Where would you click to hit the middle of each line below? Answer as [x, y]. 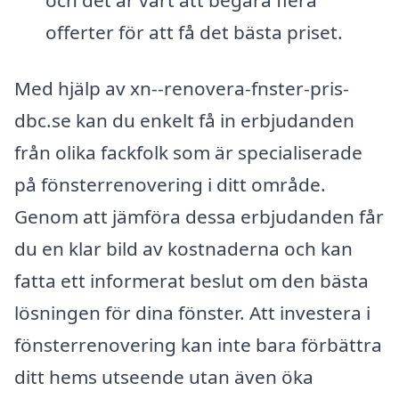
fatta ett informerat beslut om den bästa [191, 281]
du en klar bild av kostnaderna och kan [183, 249]
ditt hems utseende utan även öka [164, 377]
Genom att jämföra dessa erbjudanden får [199, 217]
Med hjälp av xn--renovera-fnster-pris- [182, 89]
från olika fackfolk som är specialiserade [188, 153]
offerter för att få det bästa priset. [194, 32]
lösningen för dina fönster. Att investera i [192, 313]
